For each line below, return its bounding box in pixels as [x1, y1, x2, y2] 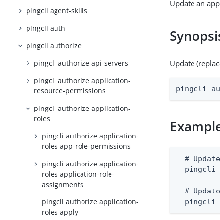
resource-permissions [34, 86, 106, 96]
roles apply [42, 207, 79, 217]
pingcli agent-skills [26, 6, 88, 16]
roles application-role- [42, 169, 115, 179]
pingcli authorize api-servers [34, 58, 129, 68]
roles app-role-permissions [42, 141, 131, 151]
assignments [42, 179, 84, 189]
